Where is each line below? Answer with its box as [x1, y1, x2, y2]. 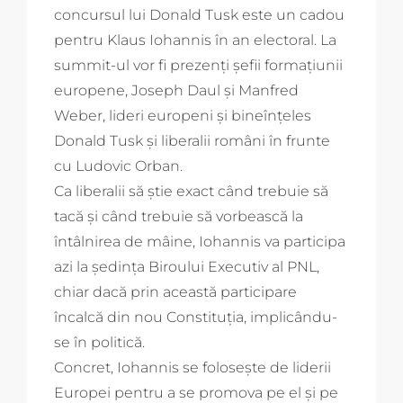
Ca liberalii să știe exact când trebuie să [54, 182, 328, 200]
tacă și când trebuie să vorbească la [54, 207, 303, 225]
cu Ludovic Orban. [54, 157, 183, 175]
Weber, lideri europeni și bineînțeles [54, 106, 311, 124]
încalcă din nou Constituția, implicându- [54, 308, 337, 326]
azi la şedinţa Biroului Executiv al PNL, [54, 257, 319, 275]
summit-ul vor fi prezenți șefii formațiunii [54, 56, 343, 74]
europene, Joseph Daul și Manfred [54, 81, 299, 99]
